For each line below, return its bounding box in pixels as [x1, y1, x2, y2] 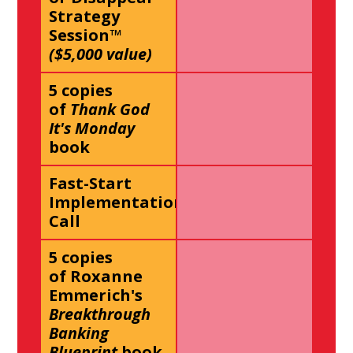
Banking [49, 322, 110, 344]
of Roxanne [49, 266, 143, 288]
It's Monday [49, 117, 136, 139]
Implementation [49, 191, 185, 214]
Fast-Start [49, 173, 132, 195]
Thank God [70, 98, 150, 121]
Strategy [49, 6, 121, 28]
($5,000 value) [49, 43, 153, 65]
